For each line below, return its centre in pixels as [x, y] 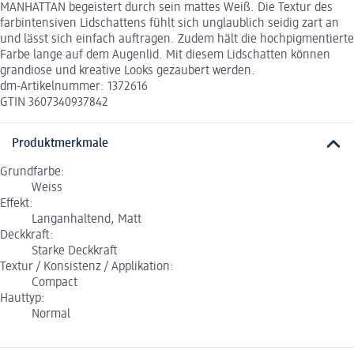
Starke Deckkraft [75, 252]
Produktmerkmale [60, 144]
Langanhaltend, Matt [87, 220]
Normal [51, 315]
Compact [55, 283]
